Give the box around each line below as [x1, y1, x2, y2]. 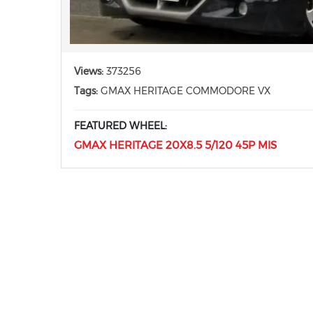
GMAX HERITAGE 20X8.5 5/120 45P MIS [74, 138, 277, 152]
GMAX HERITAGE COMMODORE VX [98, 85, 270, 98]
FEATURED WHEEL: [74, 119, 167, 133]
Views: [74, 65, 103, 78]
